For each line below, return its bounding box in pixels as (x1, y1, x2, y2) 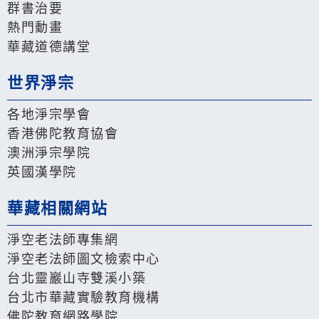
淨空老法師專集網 (7, 233, 118, 248)
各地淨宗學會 (7, 108, 90, 122)
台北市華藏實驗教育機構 (7, 291, 160, 305)
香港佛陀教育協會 (7, 127, 118, 142)
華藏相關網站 (7, 199, 108, 218)
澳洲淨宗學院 (7, 146, 90, 161)
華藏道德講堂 (7, 40, 90, 55)
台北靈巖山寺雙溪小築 (7, 271, 146, 286)
